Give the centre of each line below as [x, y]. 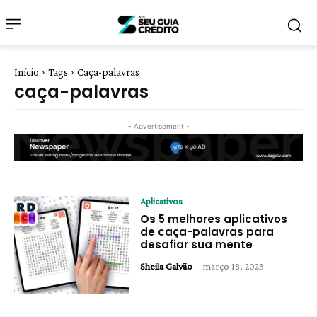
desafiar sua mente [197, 244]
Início [27, 72]
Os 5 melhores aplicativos [214, 219]
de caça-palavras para [207, 231]
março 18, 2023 [234, 266]
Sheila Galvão [167, 266]
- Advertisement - [158, 126]
